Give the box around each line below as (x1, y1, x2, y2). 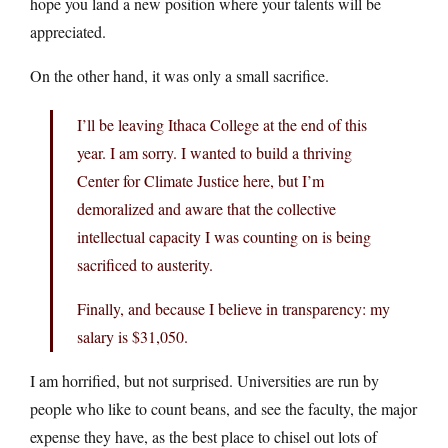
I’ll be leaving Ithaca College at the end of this (77, 113, 367, 135)
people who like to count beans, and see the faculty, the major (30, 397, 417, 419)
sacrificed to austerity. (77, 253, 213, 275)
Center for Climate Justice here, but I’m (77, 169, 324, 191)
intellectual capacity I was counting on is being (77, 225, 371, 247)
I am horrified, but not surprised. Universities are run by (30, 369, 379, 391)
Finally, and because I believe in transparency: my (77, 297, 390, 319)
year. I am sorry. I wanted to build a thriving (77, 141, 352, 163)
